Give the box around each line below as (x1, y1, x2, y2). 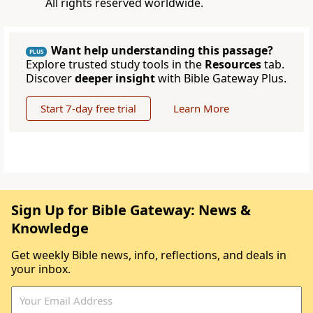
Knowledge (11, 219, 89, 238)
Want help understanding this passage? (51, 43, 273, 59)
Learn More (173, 101, 229, 116)
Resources (205, 57, 261, 73)
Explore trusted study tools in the (26, 57, 205, 73)
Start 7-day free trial (41, 101, 136, 116)
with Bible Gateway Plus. (155, 71, 286, 87)
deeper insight (75, 71, 155, 87)
